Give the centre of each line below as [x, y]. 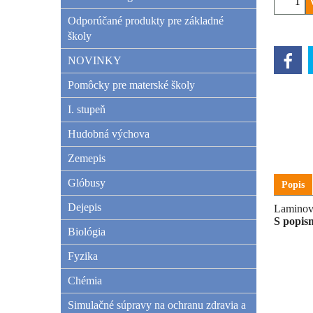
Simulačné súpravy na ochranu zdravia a [157, 305]
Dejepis [85, 207]
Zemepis [87, 158]
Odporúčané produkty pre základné [146, 21]
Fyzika [83, 256]
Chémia [85, 281]
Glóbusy [87, 183]
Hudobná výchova [109, 134]
